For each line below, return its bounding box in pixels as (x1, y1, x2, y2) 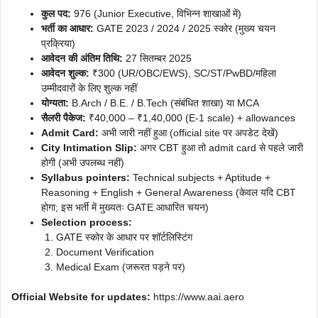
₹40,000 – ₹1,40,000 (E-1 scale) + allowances (86, 112, 295, 124)
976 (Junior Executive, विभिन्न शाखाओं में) (71, 8, 241, 19)
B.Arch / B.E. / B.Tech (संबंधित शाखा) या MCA (69, 97, 259, 109)
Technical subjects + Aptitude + (130, 172, 270, 183)
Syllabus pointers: (41, 172, 130, 183)
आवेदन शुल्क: (41, 67, 89, 79)
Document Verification (56, 246, 154, 258)
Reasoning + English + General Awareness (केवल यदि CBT (41, 187, 296, 198)
